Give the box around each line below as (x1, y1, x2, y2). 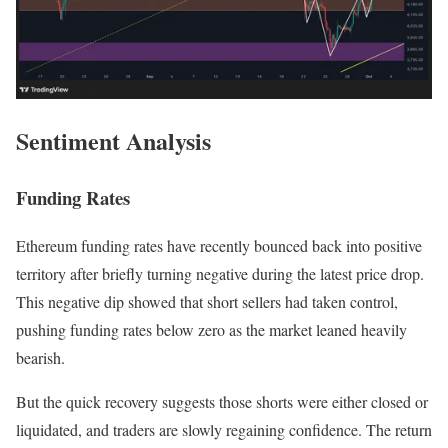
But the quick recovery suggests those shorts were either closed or (16, 391, 428, 413)
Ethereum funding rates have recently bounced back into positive (16, 235, 422, 257)
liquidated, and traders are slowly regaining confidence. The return (16, 419, 432, 441)
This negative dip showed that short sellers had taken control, (16, 291, 398, 313)
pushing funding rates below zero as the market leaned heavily (16, 319, 407, 341)
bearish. (16, 347, 65, 369)
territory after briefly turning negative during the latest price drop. (16, 263, 424, 285)
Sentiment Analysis (16, 122, 211, 158)
